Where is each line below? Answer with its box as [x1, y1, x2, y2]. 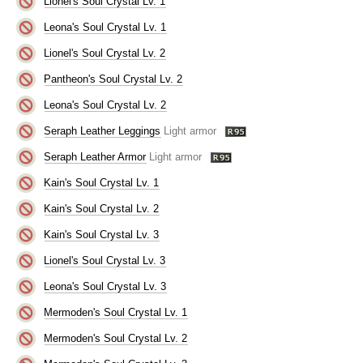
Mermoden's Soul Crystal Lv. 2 [44, 331, 188, 344]
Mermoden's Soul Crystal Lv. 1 [44, 305, 188, 318]
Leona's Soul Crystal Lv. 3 [44, 280, 167, 293]
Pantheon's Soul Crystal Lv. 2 [44, 72, 183, 85]
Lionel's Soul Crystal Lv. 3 [44, 254, 166, 267]
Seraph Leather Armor [44, 150, 147, 163]
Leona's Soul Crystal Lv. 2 [44, 98, 167, 111]
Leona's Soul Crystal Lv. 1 [44, 20, 167, 33]
